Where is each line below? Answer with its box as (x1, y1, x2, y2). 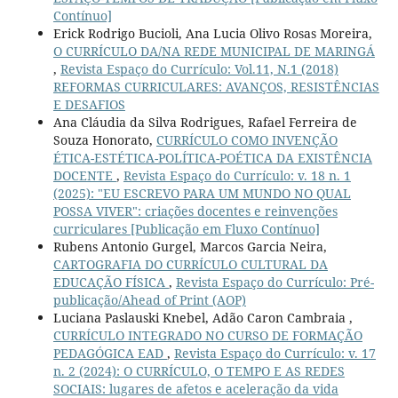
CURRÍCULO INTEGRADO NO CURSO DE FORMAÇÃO (52, 326, 362, 344)
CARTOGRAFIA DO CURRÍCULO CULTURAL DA (52, 255, 328, 273)
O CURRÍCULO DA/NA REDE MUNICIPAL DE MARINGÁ (52, 42, 375, 60)
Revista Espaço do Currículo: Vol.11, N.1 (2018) (60, 60, 338, 77)
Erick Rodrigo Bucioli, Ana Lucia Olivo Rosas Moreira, (52, 24, 372, 42)
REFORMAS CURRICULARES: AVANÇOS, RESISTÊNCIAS (52, 77, 379, 95)
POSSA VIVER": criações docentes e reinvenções (52, 202, 338, 219)
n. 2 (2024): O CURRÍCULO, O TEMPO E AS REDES (52, 362, 345, 379)
